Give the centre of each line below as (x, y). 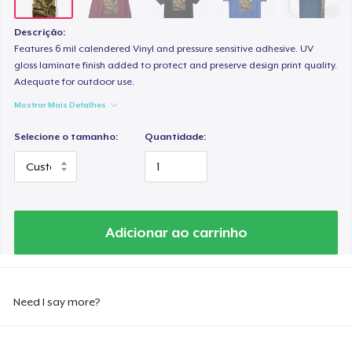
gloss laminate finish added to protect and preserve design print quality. (176, 66)
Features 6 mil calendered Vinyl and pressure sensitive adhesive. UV (164, 49)
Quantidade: (176, 137)
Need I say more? (57, 301)
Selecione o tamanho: (66, 137)
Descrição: (40, 33)
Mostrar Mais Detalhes (60, 105)
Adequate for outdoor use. (75, 82)
